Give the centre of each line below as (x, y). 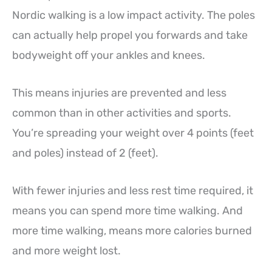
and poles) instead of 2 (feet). (85, 153)
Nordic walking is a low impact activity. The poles (134, 15)
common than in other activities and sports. (122, 113)
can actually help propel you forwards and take (130, 36)
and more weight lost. (66, 250)
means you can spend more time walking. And (127, 210)
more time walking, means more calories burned (132, 230)
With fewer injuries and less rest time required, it (133, 190)
